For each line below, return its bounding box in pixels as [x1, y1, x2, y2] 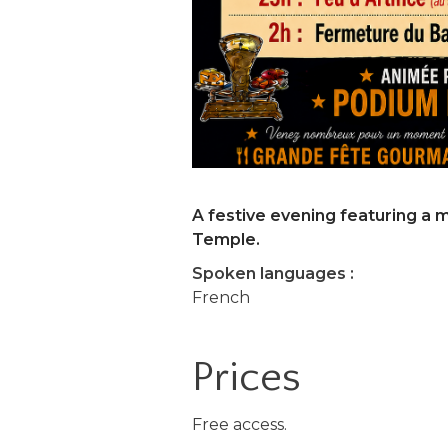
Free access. [192, 414, 287, 434]
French [192, 287, 250, 307]
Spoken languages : [192, 263, 354, 283]
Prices [192, 353, 301, 401]
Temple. [192, 229, 260, 249]
